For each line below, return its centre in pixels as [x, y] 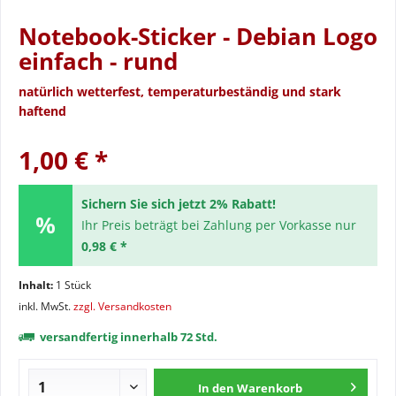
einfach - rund [98, 61]
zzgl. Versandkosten [122, 306]
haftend [42, 111]
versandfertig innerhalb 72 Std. [127, 337]
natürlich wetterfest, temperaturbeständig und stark [180, 91]
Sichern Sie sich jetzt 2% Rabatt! [178, 204]
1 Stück [73, 285]
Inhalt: [37, 285]
